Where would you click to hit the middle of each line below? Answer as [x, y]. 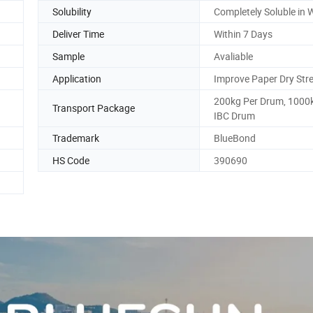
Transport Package [94, 108]
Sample [68, 56]
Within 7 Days [243, 34]
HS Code [71, 160]
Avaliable [233, 56]
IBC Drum [234, 115]
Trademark [76, 138]
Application [77, 78]
